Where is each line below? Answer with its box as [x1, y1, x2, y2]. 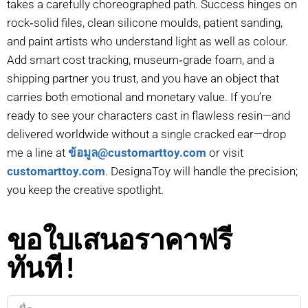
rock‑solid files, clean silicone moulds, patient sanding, [7, 15, 283, 30]
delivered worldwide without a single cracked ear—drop [7, 126, 286, 141]
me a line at [7, 145, 68, 159]
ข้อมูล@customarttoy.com [68, 145, 206, 159]
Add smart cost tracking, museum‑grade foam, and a [7, 52, 274, 67]
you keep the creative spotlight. [7, 182, 164, 197]
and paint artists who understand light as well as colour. [7, 34, 288, 48]
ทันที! [7, 247, 79, 285]
